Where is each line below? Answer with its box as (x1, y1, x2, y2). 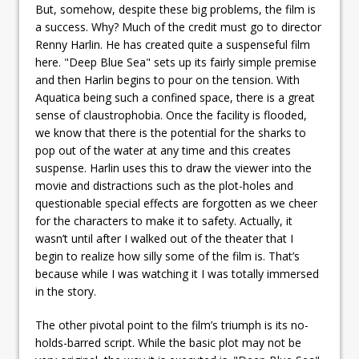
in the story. (35, 283, 96, 299)
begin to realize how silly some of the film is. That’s (35, 248, 300, 264)
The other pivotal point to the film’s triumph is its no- (35, 317, 309, 333)
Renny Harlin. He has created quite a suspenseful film (35, 36, 310, 52)
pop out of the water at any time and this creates (35, 142, 291, 158)
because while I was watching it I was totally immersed (35, 265, 319, 281)
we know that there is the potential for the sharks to (35, 124, 306, 140)
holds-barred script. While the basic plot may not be (35, 334, 301, 350)
